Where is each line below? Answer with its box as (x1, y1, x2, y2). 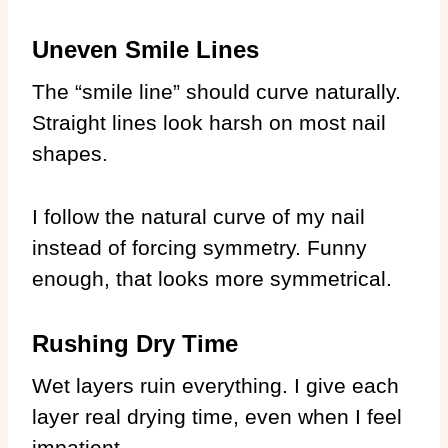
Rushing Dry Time (32, 329, 238, 357)
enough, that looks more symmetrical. (32, 266, 392, 290)
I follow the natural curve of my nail (32, 204, 365, 228)
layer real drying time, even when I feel (32, 404, 402, 428)
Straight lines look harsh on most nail (32, 110, 386, 134)
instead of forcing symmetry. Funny (32, 235, 367, 259)
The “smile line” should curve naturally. (32, 79, 401, 103)
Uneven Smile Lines (32, 35, 259, 63)
